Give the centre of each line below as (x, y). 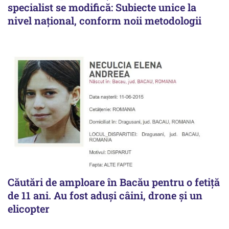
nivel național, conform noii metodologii (105, 20)
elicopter (29, 208)
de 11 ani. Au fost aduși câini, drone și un (105, 195)
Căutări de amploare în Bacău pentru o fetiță (114, 182)
